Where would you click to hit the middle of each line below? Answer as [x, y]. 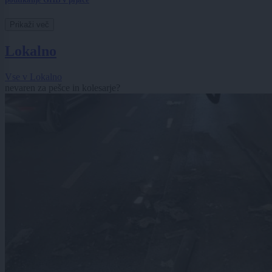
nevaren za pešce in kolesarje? [63, 87]
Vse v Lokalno [33, 76]
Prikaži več [29, 24]
